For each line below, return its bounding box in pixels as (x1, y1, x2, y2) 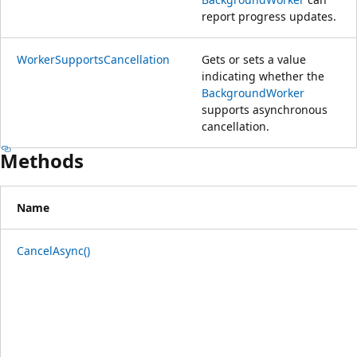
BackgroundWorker (202, 84, 304, 100)
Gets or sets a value (202, 51, 306, 67)
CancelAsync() (17, 242, 90, 258)
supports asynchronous (202, 101, 328, 117)
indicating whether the (202, 68, 324, 84)
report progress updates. (202, 8, 336, 24)
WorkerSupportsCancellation (17, 51, 170, 67)
